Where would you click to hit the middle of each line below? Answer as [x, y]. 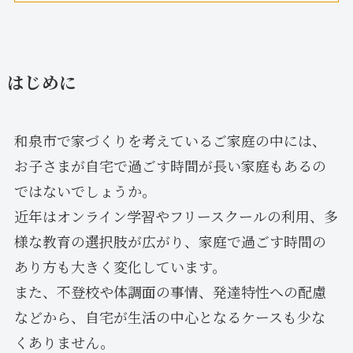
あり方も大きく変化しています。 [120, 266]
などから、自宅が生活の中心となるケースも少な [169, 316]
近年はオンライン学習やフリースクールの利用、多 [176, 216]
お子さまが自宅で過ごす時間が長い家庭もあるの [170, 165]
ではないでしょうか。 [85, 190]
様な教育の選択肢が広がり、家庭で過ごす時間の [170, 241]
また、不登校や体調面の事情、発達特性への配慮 [170, 291]
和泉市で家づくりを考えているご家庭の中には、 [170, 140]
